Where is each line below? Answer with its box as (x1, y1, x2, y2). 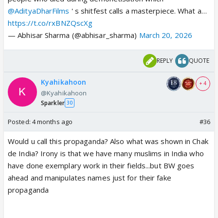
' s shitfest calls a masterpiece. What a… (69, 5, 207, 16)
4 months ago (32, 117, 73, 126)
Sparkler (41, 98, 65, 107)
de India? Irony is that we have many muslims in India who (8, 148, 204, 158)
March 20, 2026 (139, 30, 192, 40)
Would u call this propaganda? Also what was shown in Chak (8, 136, 208, 146)
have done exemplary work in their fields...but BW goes (8, 160, 195, 170)
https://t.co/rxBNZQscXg (8, 18, 93, 28)
